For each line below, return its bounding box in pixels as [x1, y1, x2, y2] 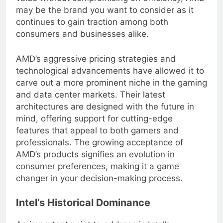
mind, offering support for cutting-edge [16, 121, 173, 131]
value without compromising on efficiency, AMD [16, 1, 205, 11]
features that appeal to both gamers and [16, 133, 179, 143]
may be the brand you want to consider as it [16, 13, 194, 23]
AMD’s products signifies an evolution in [16, 157, 175, 167]
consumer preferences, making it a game [16, 169, 179, 179]
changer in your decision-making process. [16, 181, 183, 191]
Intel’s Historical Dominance [16, 205, 150, 217]
